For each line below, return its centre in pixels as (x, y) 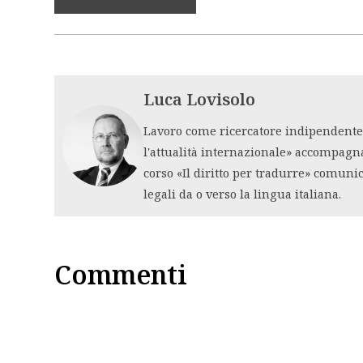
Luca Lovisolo (199, 99)
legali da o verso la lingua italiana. (242, 193)
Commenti (121, 274)
